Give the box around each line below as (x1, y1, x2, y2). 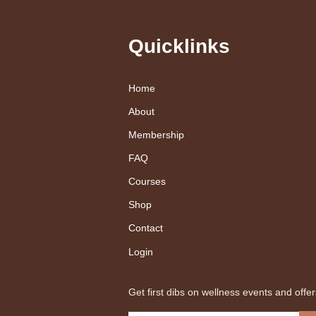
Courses (128, 176, 166, 187)
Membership (128, 129, 184, 140)
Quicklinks (128, 35, 230, 57)
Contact (128, 222, 163, 233)
